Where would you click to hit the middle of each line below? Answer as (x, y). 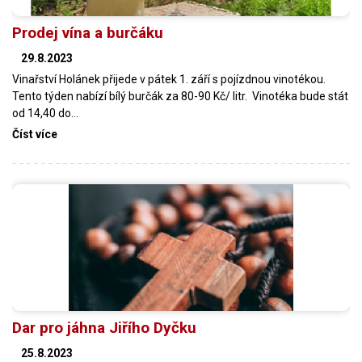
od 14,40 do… (45, 114)
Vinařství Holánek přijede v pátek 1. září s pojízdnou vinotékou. (169, 80)
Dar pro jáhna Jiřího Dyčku (104, 327)
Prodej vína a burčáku (88, 33)
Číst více (35, 135)
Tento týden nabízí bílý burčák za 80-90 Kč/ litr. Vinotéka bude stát (180, 97)
